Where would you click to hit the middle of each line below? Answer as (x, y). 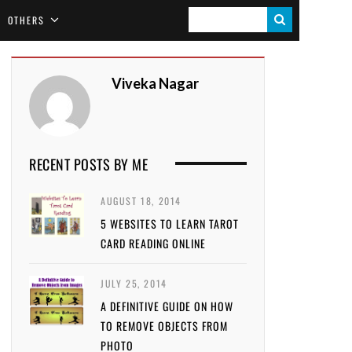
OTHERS (26, 20)
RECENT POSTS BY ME (88, 164)
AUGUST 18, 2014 (141, 201)
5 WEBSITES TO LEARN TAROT (170, 224)
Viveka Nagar (155, 83)
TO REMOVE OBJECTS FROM (164, 326)
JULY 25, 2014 (134, 283)
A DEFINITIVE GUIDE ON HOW (167, 306)
